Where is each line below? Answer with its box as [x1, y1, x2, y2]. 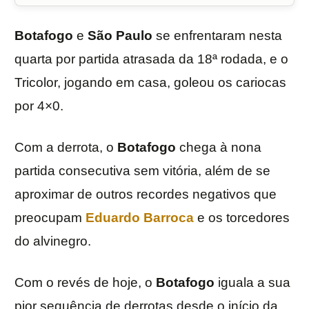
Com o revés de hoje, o [14, 275, 152, 290]
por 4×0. [14, 99, 63, 114]
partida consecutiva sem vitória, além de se [14, 163, 270, 179]
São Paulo [88, 28, 152, 43]
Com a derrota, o [14, 140, 117, 155]
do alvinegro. [14, 234, 91, 249]
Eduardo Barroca [86, 210, 194, 226]
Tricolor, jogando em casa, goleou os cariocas [14, 75, 286, 90]
